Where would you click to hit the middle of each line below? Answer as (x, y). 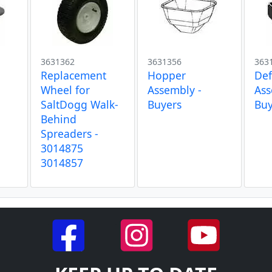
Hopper (166, 75)
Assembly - (174, 90)
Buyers (164, 104)
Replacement (73, 75)
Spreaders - (69, 134)
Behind (58, 119)
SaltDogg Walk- (79, 104)
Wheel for (65, 90)
